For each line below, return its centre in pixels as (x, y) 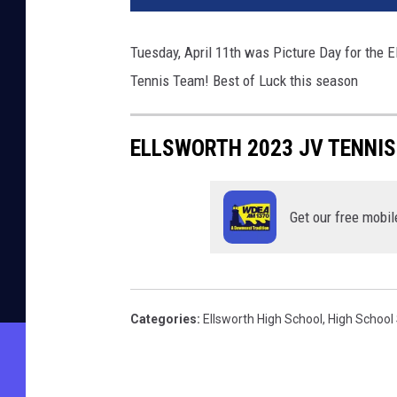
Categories (163, 319)
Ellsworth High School (263, 319)
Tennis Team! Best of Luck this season (244, 81)
